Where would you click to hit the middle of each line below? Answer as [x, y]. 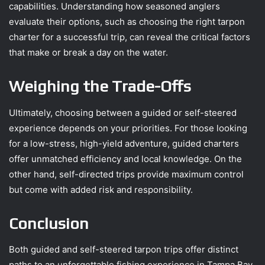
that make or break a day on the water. [88, 53]
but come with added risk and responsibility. [102, 189]
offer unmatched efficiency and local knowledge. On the [125, 159]
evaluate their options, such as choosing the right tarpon [127, 22]
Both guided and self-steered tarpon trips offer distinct [124, 250]
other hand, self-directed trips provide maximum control [126, 174]
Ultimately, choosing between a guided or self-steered [123, 112]
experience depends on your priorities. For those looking [128, 128]
